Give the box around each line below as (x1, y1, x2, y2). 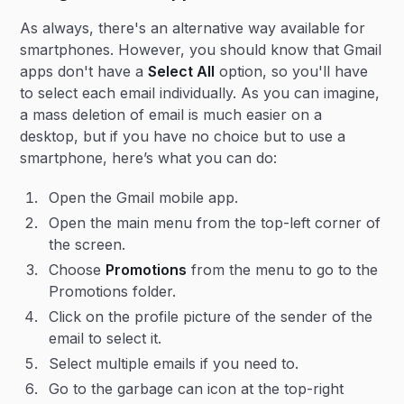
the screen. (49, 235, 126, 253)
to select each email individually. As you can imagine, (20, 84, 381, 102)
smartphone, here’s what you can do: (20, 149, 278, 167)
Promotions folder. (49, 282, 177, 300)
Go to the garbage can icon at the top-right (49, 380, 344, 398)
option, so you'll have (215, 62, 369, 80)
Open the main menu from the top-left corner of (49, 214, 381, 232)
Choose (49, 261, 106, 279)
